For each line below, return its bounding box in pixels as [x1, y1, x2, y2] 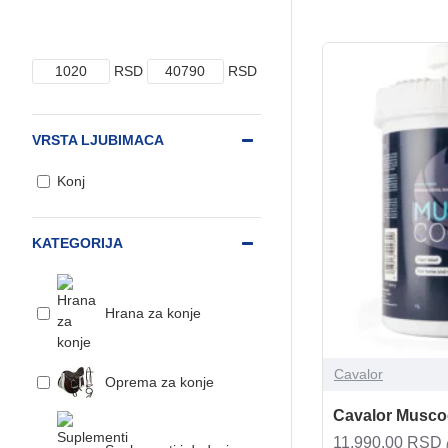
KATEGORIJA [32, 235, 123, 251]
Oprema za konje [105, 373, 214, 390]
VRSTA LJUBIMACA [32, 132, 164, 148]
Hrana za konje [105, 305, 201, 321]
